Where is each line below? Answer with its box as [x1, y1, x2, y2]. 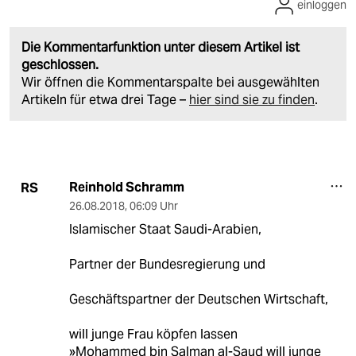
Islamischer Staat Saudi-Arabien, [68, 221, 261, 238]
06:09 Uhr [129, 199, 178, 214]
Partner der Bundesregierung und [68, 256, 265, 273]
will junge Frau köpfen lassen [68, 326, 238, 343]
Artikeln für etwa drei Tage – [21, 91, 189, 109]
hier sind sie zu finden [189, 91, 315, 109]
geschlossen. [21, 56, 99, 74]
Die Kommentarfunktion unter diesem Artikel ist [21, 39, 300, 56]
